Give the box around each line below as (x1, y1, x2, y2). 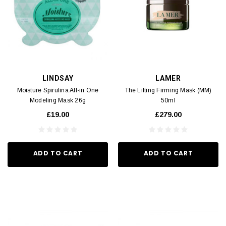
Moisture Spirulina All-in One (17, 86, 99, 94)
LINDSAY (42, 74, 74, 82)
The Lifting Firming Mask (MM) (125, 86, 212, 94)
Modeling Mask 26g (29, 96, 86, 104)
